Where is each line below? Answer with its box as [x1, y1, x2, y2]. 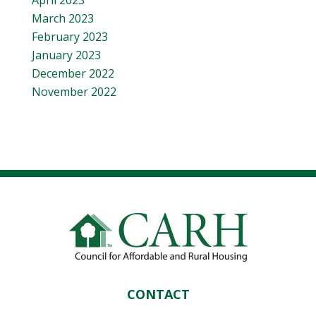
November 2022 [32, 84, 116, 99]
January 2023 [32, 47, 101, 63]
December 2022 [32, 66, 114, 81]
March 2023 [32, 11, 94, 26]
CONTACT [126, 286, 190, 303]
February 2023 [32, 29, 108, 44]
